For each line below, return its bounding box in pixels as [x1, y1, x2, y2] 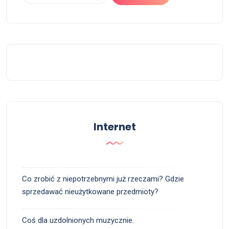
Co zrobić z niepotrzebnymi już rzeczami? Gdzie [22, 174, 184, 184]
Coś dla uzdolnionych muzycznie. [22, 216, 134, 225]
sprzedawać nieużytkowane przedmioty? [22, 187, 158, 197]
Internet [93, 120, 136, 134]
